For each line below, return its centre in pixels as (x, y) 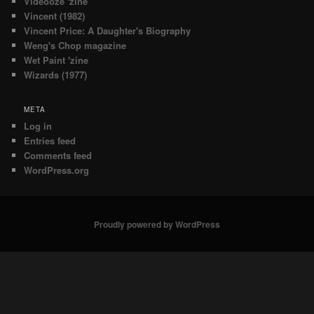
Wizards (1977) (56, 74)
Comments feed (58, 156)
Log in (38, 126)
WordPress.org (57, 170)
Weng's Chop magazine (75, 45)
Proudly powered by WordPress (157, 224)
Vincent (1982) (55, 15)
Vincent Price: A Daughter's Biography (108, 30)
